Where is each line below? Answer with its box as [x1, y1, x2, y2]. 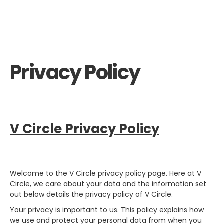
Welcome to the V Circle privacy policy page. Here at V [10, 168, 201, 178]
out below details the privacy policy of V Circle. [10, 189, 173, 199]
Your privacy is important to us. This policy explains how [10, 204, 204, 215]
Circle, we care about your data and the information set [10, 178, 206, 189]
